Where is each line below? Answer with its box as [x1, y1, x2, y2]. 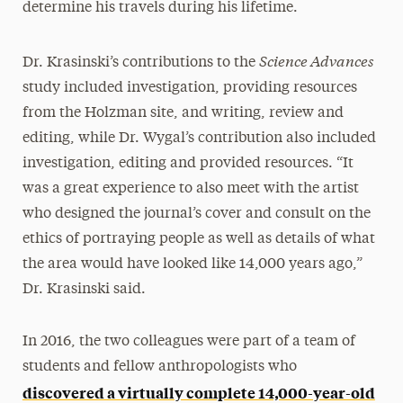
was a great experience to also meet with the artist [22, 181, 359, 196]
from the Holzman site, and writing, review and [22, 105, 344, 121]
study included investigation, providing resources [22, 80, 357, 95]
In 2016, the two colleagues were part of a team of [22, 334, 355, 349]
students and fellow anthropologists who [22, 359, 297, 374]
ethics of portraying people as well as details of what [22, 231, 375, 246]
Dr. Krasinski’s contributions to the [22, 55, 259, 70]
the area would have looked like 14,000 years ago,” [22, 256, 363, 272]
